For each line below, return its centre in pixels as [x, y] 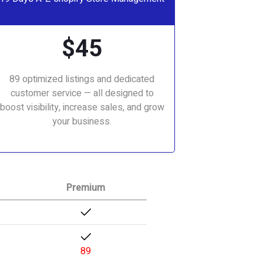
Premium [86, 188]
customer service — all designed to [82, 93]
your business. [82, 122]
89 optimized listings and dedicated [82, 79]
